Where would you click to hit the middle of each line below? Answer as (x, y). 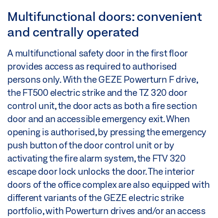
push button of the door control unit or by (91, 145)
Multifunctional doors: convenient (105, 16)
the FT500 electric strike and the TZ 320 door (97, 93)
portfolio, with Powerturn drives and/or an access (107, 211)
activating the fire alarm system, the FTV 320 (96, 158)
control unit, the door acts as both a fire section (102, 106)
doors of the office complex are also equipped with (109, 185)
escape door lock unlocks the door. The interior (101, 172)
